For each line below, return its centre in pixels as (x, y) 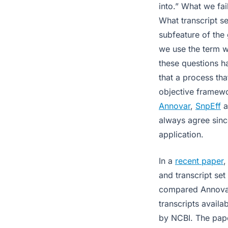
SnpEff (208, 106)
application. (181, 134)
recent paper (199, 161)
